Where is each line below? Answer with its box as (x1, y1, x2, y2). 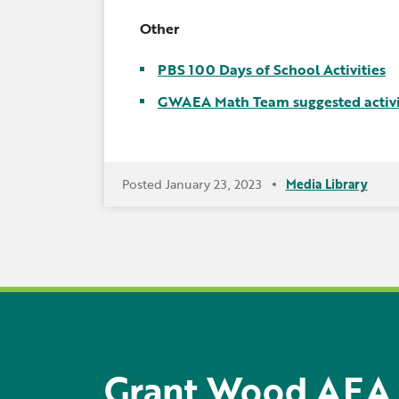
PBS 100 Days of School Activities (158, 59, 386, 80)
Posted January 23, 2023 (122, 175, 265, 193)
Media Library (285, 175, 368, 193)
